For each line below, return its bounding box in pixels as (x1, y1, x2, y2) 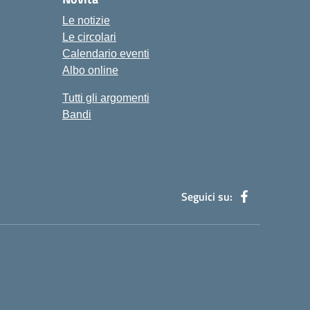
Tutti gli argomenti (62, 92, 149, 104)
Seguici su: (181, 188, 232, 205)
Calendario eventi (62, 48, 149, 60)
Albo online (62, 64, 118, 76)
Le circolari (62, 31, 116, 43)
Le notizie (62, 15, 110, 26)
